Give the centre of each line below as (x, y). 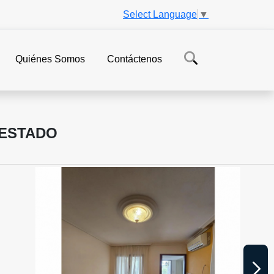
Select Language (160, 14)
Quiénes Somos (50, 59)
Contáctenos (135, 59)
